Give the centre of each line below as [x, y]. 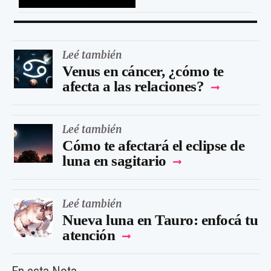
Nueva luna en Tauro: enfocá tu [160, 220]
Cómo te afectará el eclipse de [153, 146]
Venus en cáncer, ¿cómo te [143, 71]
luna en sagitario [116, 161]
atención [90, 235]
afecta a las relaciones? [133, 87]
